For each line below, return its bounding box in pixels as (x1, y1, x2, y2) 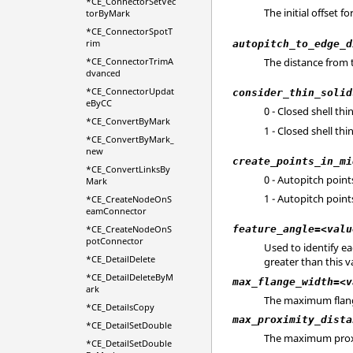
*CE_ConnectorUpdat (85, 85, 174, 97)
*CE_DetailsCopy (85, 301, 154, 313)
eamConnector (85, 205, 147, 217)
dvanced (85, 67, 121, 79)
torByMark (85, 7, 130, 19)
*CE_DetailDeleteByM (85, 271, 173, 283)
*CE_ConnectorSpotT (85, 25, 173, 37)
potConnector (85, 235, 143, 247)
